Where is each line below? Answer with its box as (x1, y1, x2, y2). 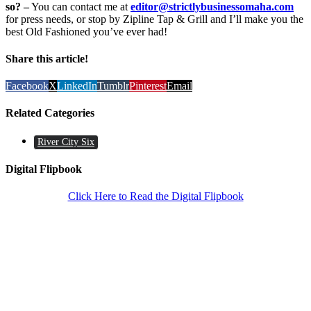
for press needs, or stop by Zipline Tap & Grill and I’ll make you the (6, 12, 303, 25)
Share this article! (6, 52, 88, 65)
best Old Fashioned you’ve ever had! (6, 25, 167, 37)
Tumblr (97, 80, 129, 92)
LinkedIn (57, 80, 97, 92)
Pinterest (129, 80, 167, 92)
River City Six (37, 136, 94, 147)
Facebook (6, 80, 49, 92)
